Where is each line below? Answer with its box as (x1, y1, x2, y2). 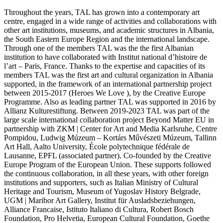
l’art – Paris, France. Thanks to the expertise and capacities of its (4, 62, 205, 71)
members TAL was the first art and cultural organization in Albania (4, 71, 213, 80)
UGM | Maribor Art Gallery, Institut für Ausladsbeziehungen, (4, 196, 196, 205)
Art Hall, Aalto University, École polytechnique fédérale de (4, 142, 190, 151)
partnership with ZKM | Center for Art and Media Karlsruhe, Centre (4, 124, 217, 133)
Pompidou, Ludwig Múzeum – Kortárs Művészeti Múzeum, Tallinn (4, 133, 217, 142)
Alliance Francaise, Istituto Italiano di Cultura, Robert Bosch (4, 205, 194, 214)
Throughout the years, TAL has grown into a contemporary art (4, 8, 200, 17)
